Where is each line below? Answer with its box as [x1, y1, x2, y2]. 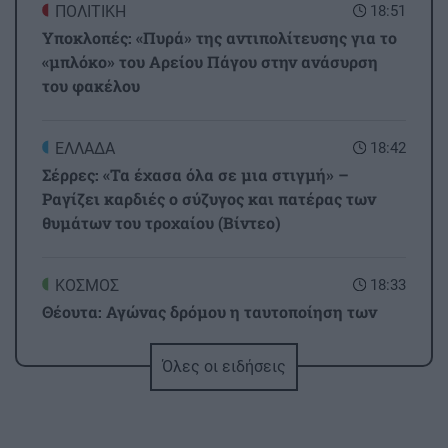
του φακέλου [42, 74, 140, 96]
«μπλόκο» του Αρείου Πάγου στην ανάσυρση [42, 50, 378, 72]
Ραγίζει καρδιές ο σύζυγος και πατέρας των [42, 187, 376, 209]
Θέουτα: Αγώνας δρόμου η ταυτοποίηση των [42, 300, 377, 322]
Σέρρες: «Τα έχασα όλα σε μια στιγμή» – [42, 163, 349, 185]
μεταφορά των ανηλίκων [42, 348, 234, 370]
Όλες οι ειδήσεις [162, 356, 286, 376]
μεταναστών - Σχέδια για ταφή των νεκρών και [42, 324, 405, 346]
